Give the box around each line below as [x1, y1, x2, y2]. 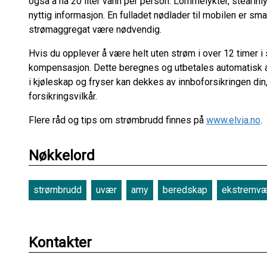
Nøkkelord [29, 147, 95, 164]
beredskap [163, 184, 207, 195]
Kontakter [29, 234, 92, 251]
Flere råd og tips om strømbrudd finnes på [29, 114, 206, 126]
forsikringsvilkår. [29, 91, 100, 102]
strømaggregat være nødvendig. [29, 24, 164, 35]
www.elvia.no [206, 114, 260, 126]
